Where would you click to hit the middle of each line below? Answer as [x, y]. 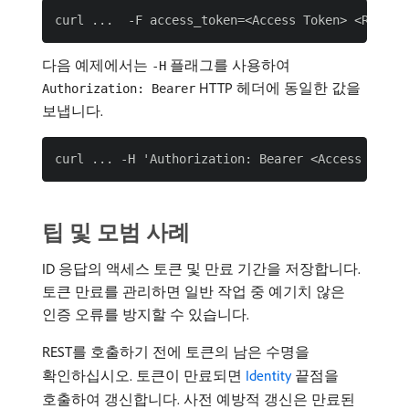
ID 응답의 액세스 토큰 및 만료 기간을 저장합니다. [201, 268]
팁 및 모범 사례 [116, 231]
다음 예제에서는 [97, 64]
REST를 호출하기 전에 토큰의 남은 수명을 [176, 351]
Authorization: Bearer [119, 88]
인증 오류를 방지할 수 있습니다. [146, 314]
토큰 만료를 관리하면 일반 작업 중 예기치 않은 [194, 291]
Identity [268, 375]
